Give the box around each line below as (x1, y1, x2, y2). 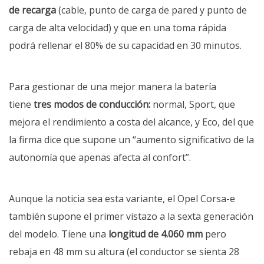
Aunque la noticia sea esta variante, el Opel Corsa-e (9, 192, 235, 206)
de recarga (9, 4, 56, 17)
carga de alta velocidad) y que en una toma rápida (9, 21, 226, 35)
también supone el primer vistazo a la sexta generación (9, 210, 253, 223)
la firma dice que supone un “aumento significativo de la (9, 133, 254, 147)
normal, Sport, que (150, 98, 235, 111)
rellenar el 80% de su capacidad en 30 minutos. (38, 39, 242, 52)
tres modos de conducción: (34, 98, 150, 111)
